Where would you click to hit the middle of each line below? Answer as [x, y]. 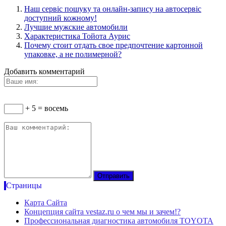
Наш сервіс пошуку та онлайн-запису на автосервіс [113, 9]
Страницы [24, 186]
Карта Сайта [46, 203]
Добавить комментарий [44, 72]
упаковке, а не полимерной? [73, 54]
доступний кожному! [61, 18]
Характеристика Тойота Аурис [77, 36]
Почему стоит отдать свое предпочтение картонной [114, 45]
